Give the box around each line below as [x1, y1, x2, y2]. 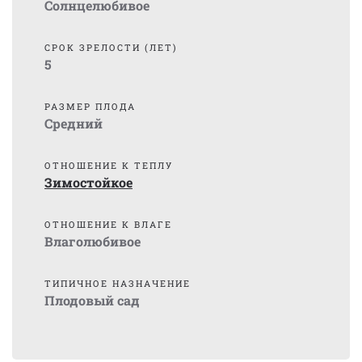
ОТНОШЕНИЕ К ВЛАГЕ [44, 218, 172, 230]
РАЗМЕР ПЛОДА [44, 100, 136, 112]
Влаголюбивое [44, 233, 141, 250]
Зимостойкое [44, 174, 133, 191]
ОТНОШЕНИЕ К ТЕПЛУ [44, 159, 173, 171]
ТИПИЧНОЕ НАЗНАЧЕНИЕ [44, 277, 191, 289]
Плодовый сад [44, 292, 140, 309]
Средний [44, 115, 103, 132]
